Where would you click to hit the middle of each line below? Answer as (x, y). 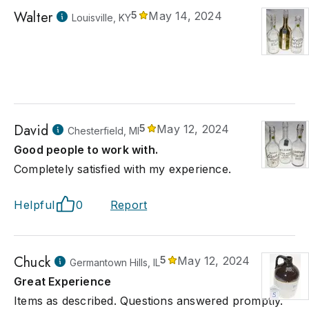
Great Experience (63, 281)
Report (129, 205)
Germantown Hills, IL (115, 262)
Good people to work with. (86, 150)
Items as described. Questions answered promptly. (149, 301)
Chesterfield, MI (103, 131)
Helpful (34, 205)
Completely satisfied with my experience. (122, 169)
